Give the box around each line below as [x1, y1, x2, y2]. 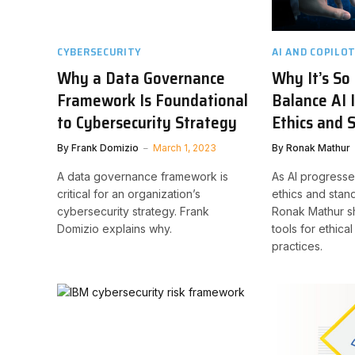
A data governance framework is [57, 169, 228, 183]
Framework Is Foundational [57, 86, 248, 113]
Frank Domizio [71, 141, 139, 154]
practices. [272, 239, 323, 253]
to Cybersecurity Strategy [57, 109, 237, 136]
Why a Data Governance [57, 64, 225, 91]
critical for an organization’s [57, 186, 200, 200]
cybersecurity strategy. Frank [57, 204, 209, 218]
